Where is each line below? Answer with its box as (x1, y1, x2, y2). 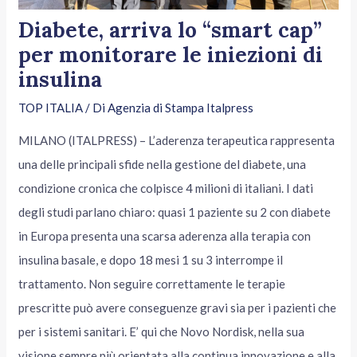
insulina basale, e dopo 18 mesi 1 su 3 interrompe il (18, 253, 284, 268)
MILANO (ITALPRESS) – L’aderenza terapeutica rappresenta (18, 133, 335, 148)
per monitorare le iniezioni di (18, 41, 324, 69)
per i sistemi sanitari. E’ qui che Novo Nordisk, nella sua (18, 324, 305, 339)
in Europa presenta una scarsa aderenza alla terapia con (18, 229, 312, 244)
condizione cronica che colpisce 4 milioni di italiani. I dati (18, 181, 314, 196)
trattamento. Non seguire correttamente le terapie (18, 277, 286, 292)
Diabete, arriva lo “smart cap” (18, 17, 323, 44)
